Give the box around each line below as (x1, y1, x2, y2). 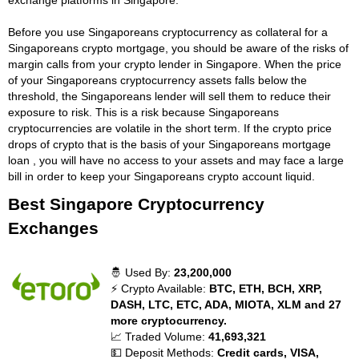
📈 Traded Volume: (111, 329, 209, 343)
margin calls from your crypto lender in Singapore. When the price (8, 57, 341, 71)
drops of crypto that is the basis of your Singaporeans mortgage (8, 137, 331, 151)
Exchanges (8, 218, 99, 237)
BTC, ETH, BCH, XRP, (209, 281, 323, 295)
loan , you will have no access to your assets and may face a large (8, 153, 344, 167)
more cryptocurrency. (111, 313, 228, 327)
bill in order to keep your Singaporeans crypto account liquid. (8, 169, 315, 183)
